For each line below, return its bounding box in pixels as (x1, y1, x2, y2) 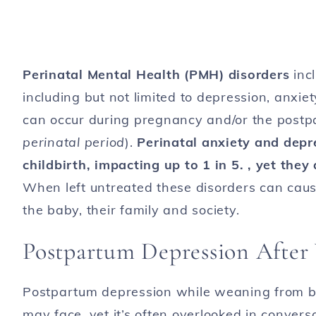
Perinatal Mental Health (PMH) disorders (23, 66, 290, 83)
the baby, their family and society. (23, 202, 240, 218)
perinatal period (23, 134, 125, 150)
